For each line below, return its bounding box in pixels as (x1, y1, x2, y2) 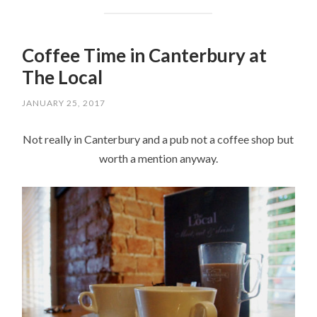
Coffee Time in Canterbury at (22, 44, 267, 67)
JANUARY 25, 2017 (22, 97, 106, 108)
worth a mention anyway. (98, 151, 218, 165)
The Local (22, 66, 103, 89)
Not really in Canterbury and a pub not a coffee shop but (23, 132, 294, 146)
